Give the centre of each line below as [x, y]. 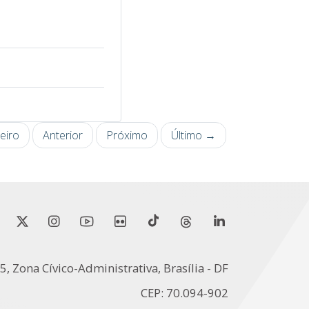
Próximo [127, 135]
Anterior [63, 135]
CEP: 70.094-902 [185, 293]
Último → [193, 135]
